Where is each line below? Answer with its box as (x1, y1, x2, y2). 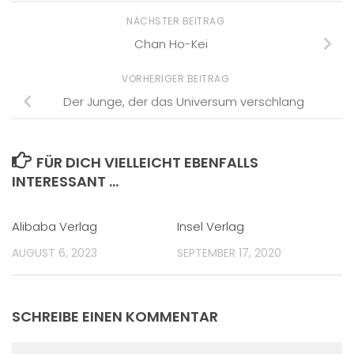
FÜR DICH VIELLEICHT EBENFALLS (36, 153, 258, 173)
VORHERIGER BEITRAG (122, 72, 232, 86)
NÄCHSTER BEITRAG (126, 14, 228, 28)
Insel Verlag (177, 218, 244, 235)
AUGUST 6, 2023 (12, 245, 97, 262)
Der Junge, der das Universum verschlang (62, 93, 304, 111)
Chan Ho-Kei (134, 36, 208, 53)
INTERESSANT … (12, 171, 119, 192)
